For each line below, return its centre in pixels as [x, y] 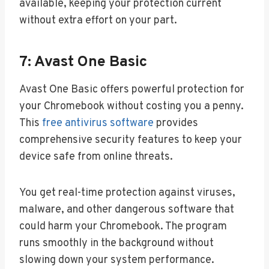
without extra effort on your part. [98, 20]
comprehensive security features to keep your [131, 140]
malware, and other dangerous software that [127, 210]
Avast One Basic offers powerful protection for [132, 89]
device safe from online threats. [96, 157]
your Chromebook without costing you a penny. [131, 106]
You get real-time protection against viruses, [127, 193]
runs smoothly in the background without [116, 243]
